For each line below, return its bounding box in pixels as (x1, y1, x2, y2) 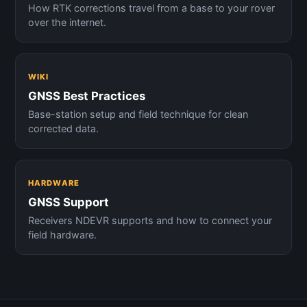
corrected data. (28, 123, 99, 134)
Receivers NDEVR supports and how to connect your (28, 214, 272, 226)
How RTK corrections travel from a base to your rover (28, 2, 275, 14)
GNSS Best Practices (28, 89, 145, 103)
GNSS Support (28, 195, 109, 209)
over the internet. (28, 16, 106, 28)
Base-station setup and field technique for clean (28, 108, 248, 120)
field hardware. (28, 229, 97, 241)
